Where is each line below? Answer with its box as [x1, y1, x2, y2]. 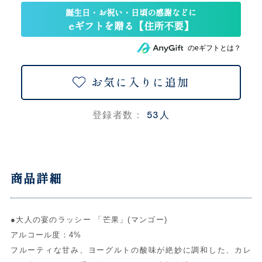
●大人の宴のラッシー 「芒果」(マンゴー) [10, 215, 168, 224]
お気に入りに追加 [91, 74, 189, 91]
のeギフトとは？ [188, 44, 242, 52]
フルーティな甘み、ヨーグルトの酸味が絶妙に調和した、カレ [10, 245, 252, 254]
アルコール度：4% [10, 230, 82, 239]
